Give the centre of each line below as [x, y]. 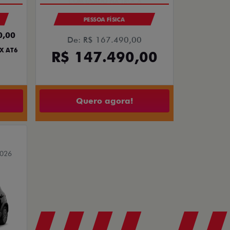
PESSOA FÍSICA [104, 20]
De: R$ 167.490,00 [104, 40]
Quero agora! [104, 101]
